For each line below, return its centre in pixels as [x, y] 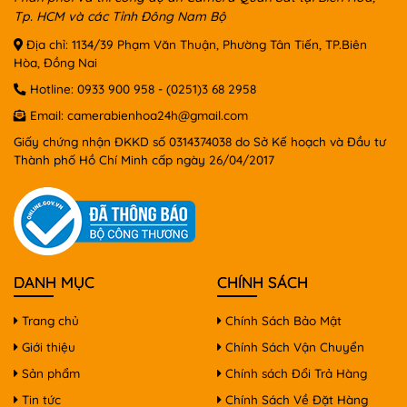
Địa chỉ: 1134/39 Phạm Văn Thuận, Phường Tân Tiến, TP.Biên [195, 44]
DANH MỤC [54, 282]
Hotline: [52, 88]
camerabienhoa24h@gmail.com [158, 114]
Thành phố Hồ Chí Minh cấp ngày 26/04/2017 [144, 159]
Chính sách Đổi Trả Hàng [294, 372]
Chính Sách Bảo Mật [282, 320]
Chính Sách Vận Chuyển [293, 346]
